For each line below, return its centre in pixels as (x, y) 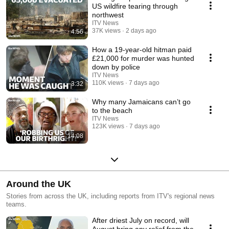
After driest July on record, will (141, 221)
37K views (106, 31)
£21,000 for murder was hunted (143, 59)
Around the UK (39, 184)
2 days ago (141, 31)
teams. (16, 204)
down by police (116, 67)
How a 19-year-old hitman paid (142, 50)
